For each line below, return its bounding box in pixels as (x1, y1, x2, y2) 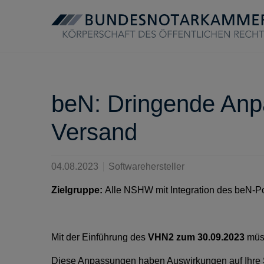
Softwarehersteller (108, 161, 184, 171)
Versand (51, 119, 137, 145)
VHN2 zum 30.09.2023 (146, 232, 245, 242)
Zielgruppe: (51, 185, 105, 195)
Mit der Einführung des (51, 232, 146, 242)
